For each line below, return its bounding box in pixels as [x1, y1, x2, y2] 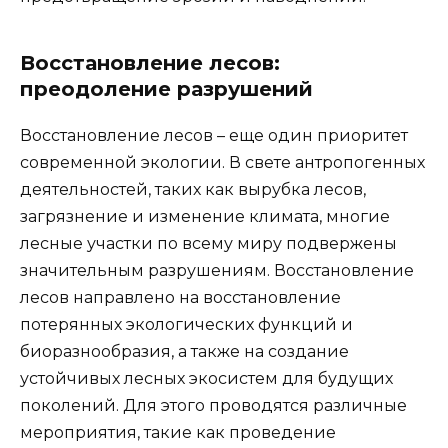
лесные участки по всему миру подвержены [20, 233, 397, 253]
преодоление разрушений [20, 76, 313, 101]
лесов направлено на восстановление [20, 287, 341, 307]
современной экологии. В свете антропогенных [20, 152, 425, 172]
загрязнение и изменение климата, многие [20, 206, 390, 226]
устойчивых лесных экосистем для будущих [20, 368, 393, 388]
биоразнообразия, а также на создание [20, 341, 349, 361]
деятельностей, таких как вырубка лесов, [20, 179, 366, 199]
